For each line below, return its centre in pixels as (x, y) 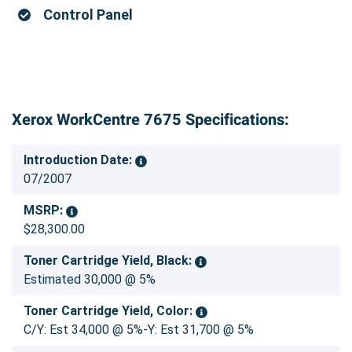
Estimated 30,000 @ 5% (90, 280)
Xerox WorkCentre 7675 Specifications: (150, 120)
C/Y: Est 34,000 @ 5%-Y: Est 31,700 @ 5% (139, 330)
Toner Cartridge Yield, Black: (109, 261)
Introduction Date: (79, 160)
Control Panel (88, 15)
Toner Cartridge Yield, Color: (110, 311)
